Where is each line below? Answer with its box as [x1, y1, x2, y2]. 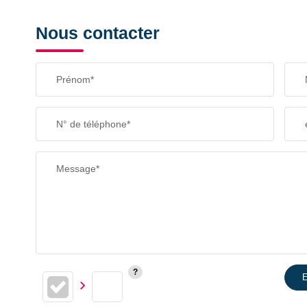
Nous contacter [36, 23, 160, 42]
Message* [56, 163, 99, 174]
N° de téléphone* [56, 119, 130, 130]
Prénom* [56, 74, 94, 85]
